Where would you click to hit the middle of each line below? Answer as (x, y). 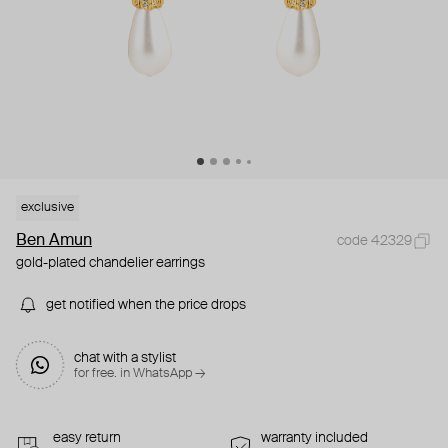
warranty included (314, 438)
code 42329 (374, 241)
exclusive (47, 208)
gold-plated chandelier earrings (110, 263)
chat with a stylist (125, 358)
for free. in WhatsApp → (139, 374)
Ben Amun (54, 241)
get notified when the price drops (146, 305)
